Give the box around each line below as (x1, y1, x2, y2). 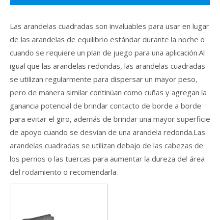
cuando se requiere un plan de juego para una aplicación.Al (10, 48, 205, 57)
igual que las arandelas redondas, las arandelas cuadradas (10, 61, 205, 71)
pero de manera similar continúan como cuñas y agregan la (10, 87, 207, 97)
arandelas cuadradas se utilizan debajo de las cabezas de (10, 140, 203, 150)
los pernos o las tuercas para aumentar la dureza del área (10, 154, 205, 164)
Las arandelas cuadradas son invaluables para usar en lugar (10, 21, 209, 31)
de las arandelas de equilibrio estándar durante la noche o (10, 34, 205, 44)
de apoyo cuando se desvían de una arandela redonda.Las (10, 127, 205, 137)
